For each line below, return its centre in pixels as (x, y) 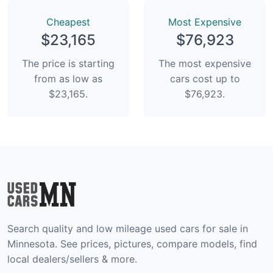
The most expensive (205, 63)
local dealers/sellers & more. (72, 259)
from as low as (68, 78)
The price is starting (68, 63)
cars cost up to (205, 78)
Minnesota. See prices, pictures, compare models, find (132, 243)
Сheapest (68, 22)
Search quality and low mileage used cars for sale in (128, 228)
